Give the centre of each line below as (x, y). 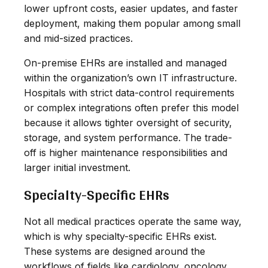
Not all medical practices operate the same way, (133, 221)
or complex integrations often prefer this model (131, 107)
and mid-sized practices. (78, 38)
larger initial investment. (77, 167)
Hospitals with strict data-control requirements (129, 92)
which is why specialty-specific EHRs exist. (120, 236)
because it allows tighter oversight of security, (128, 122)
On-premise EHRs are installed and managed (125, 63)
